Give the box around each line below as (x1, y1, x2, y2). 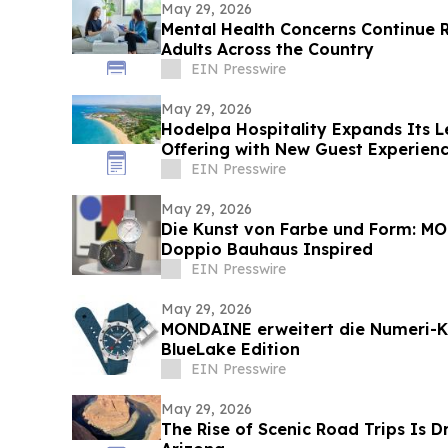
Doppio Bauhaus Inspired (160, 239, 373, 260)
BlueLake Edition (160, 339, 300, 360)
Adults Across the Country (160, 39, 374, 60)
